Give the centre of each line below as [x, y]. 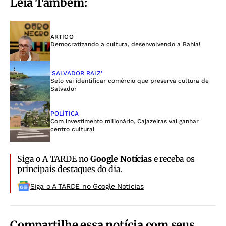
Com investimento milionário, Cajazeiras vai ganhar [125, 121]
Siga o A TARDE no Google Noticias [87, 186]
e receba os [173, 159]
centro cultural [73, 129]
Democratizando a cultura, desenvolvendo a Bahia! [125, 44]
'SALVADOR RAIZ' [76, 73]
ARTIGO [62, 37]
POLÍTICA [65, 113]
